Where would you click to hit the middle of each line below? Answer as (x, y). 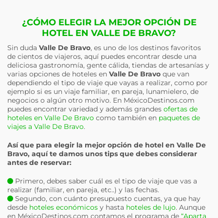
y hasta (112, 207)
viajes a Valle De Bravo (45, 127)
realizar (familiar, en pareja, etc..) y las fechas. (83, 190)
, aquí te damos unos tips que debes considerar (112, 154)
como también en (126, 118)
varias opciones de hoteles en (58, 74)
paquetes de (179, 118)
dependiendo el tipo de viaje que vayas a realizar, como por (108, 83)
